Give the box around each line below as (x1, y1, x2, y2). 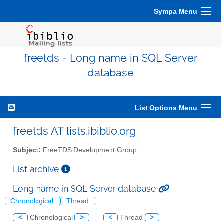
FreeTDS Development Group (41, 146, 137, 154)
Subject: (13, 146, 41, 154)
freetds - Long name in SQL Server (23, 52, 198, 64)
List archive (13, 163, 61, 174)
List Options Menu (135, 104, 197, 111)
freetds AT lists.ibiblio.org (13, 124, 136, 137)
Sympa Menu (154, 7, 197, 15)
